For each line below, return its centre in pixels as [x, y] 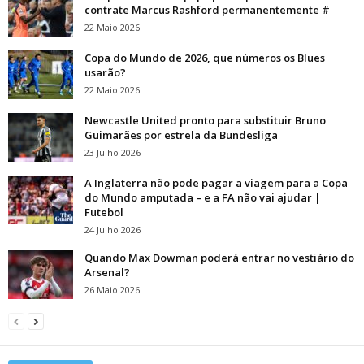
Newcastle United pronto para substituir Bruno [205, 121]
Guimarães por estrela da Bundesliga [181, 135]
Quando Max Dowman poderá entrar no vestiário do [219, 258]
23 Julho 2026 [113, 153]
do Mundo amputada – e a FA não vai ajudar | [203, 198]
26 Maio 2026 [112, 290]
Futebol [104, 212]
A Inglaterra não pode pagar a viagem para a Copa [216, 183]
